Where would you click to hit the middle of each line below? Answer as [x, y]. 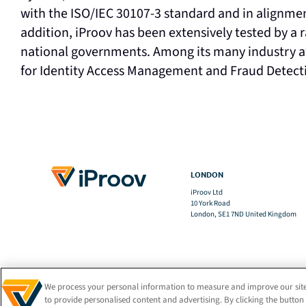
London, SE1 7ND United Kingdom [243, 214]
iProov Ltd [206, 192]
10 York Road [210, 203]
